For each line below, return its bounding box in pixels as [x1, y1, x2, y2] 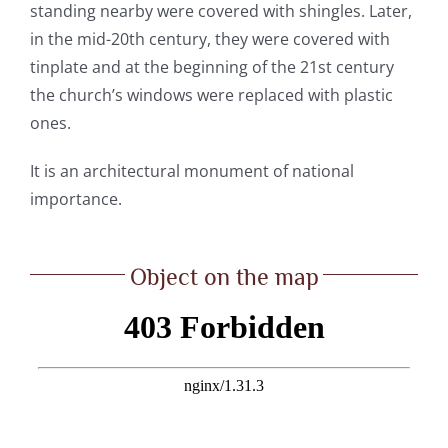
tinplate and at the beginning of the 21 [29, 56, 318, 79]
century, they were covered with [144, 28, 390, 51]
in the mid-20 [29, 28, 129, 51]
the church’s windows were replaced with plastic [29, 84, 393, 107]
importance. [29, 188, 122, 211]
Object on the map [129, 263, 319, 291]
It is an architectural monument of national [29, 160, 354, 183]
